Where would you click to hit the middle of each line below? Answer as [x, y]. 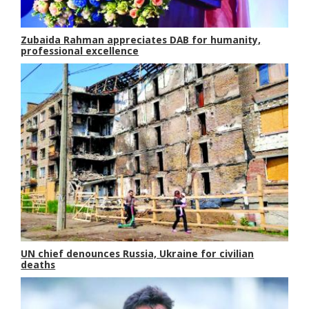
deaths [38, 265]
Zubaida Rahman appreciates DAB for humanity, [141, 40]
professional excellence [80, 51]
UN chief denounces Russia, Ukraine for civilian [138, 254]
